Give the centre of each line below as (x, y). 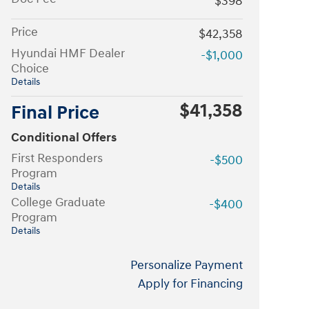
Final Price (55, 113)
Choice (30, 68)
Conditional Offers (64, 137)
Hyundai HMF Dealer (68, 53)
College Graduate (58, 202)
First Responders (57, 158)
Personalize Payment (187, 265)
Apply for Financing (190, 283)
